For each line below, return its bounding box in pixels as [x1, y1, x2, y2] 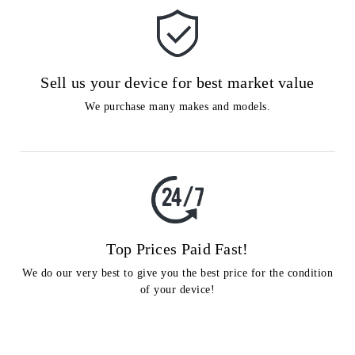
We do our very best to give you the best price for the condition [22, 266, 333, 279]
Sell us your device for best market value [40, 73, 315, 91]
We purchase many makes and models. [85, 100, 270, 113]
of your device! [139, 283, 216, 296]
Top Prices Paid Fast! [106, 239, 249, 258]
